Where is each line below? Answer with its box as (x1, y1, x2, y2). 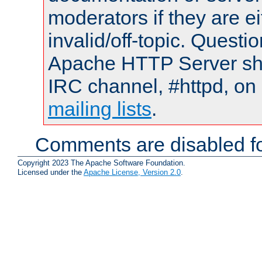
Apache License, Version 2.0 (84, 167, 181, 177)
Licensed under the (18, 167, 84, 177)
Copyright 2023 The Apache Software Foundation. (18, 158, 185, 167)
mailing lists (48, 98, 151, 120)
